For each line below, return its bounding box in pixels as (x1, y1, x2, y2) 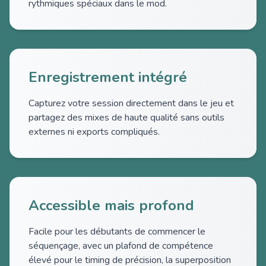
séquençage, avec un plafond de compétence (28, 239, 213, 252)
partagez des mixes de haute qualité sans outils (28, 111, 224, 124)
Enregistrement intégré (28, 68, 187, 87)
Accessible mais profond (28, 196, 194, 215)
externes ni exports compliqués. (28, 125, 160, 138)
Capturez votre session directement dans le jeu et (28, 97, 234, 110)
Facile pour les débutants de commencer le (28, 225, 205, 238)
